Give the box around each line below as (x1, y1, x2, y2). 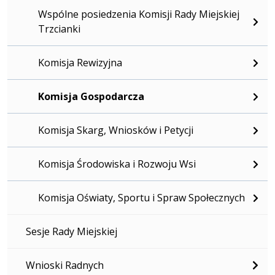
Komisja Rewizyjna (38, 55, 122, 69)
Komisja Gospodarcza (38, 89, 144, 103)
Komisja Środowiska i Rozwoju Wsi (38, 157, 196, 171)
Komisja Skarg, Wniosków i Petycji (38, 123, 193, 137)
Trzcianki (38, 21, 80, 36)
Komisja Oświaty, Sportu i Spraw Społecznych (38, 190, 245, 204)
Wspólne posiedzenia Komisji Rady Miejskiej (38, 7, 239, 21)
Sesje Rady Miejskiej (26, 224, 117, 238)
